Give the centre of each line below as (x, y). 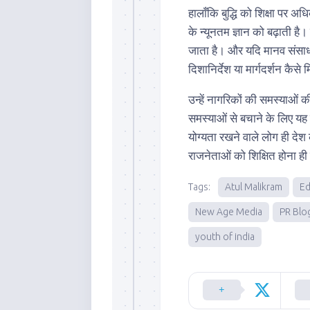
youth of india (225, 237)
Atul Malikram (254, 187)
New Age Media (229, 212)
